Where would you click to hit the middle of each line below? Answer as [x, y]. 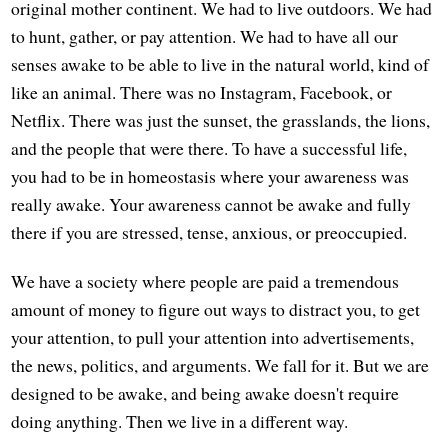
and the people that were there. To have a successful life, [209, 147]
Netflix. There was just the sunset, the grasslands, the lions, [221, 119]
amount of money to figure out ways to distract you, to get [216, 308]
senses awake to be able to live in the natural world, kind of [220, 63]
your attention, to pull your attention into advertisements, [213, 336]
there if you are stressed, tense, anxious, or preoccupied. [209, 231]
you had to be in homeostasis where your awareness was [210, 175]
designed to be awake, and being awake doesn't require [205, 392]
